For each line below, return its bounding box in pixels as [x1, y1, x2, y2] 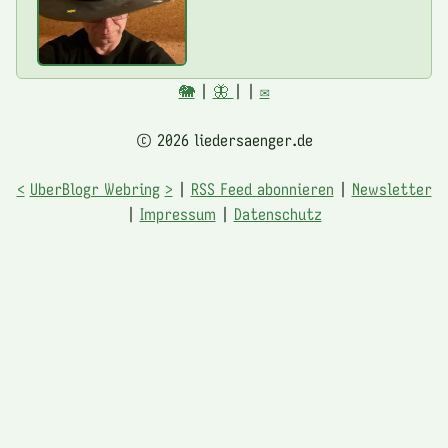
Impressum [139, 203, 216, 224]
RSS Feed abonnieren [190, 178, 334, 199]
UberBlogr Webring [29, 178, 160, 199]
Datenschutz [233, 203, 322, 224]
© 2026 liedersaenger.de [135, 129, 313, 150]
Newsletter [351, 178, 432, 199]
